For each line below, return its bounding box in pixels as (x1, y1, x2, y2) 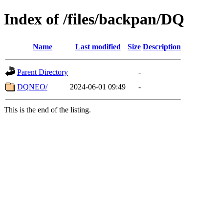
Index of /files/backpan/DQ (4, 10, 184, 28)
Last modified (75, 42, 121, 51)
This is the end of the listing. (4, 105, 91, 114)
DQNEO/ (17, 82, 47, 91)
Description (143, 42, 181, 51)
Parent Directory (17, 67, 68, 76)
